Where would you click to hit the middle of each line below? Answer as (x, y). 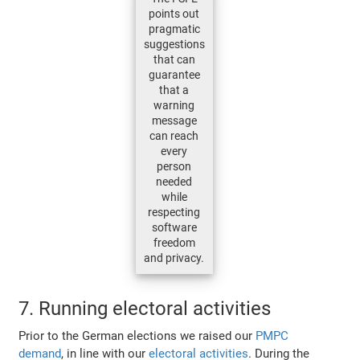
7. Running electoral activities (145, 309)
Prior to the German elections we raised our (137, 336)
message (174, 121)
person (174, 167)
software (174, 228)
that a (174, 90)
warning (174, 106)
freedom (174, 243)
